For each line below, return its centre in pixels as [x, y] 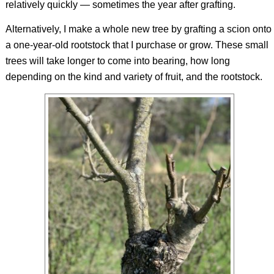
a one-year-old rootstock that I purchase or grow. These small [137, 45]
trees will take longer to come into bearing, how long [117, 61]
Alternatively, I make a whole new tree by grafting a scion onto [138, 29]
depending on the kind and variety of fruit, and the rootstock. [134, 76]
